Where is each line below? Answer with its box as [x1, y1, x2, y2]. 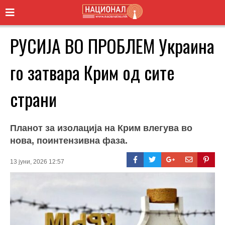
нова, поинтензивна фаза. [10, 135, 128, 146]
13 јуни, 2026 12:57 [10, 158, 64, 165]
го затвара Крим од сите [10, 58, 175, 85]
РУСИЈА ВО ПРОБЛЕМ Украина [10, 32, 214, 59]
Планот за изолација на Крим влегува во [10, 123, 192, 133]
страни [10, 85, 57, 112]
